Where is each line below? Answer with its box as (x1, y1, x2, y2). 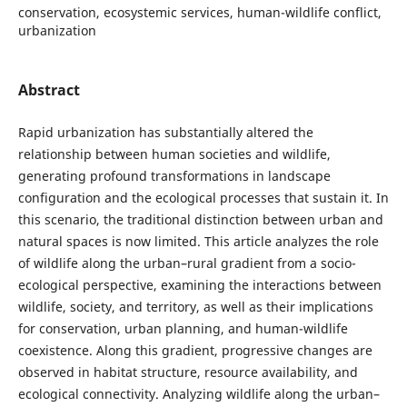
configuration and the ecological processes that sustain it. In (17, 188, 389, 206)
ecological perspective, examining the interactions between (17, 275, 382, 293)
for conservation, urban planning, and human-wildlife (17, 319, 348, 337)
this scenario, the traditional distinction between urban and (17, 210, 383, 228)
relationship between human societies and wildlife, (17, 144, 331, 163)
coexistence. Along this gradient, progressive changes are (17, 341, 372, 359)
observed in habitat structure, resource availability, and (17, 362, 358, 381)
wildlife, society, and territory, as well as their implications (17, 297, 373, 315)
